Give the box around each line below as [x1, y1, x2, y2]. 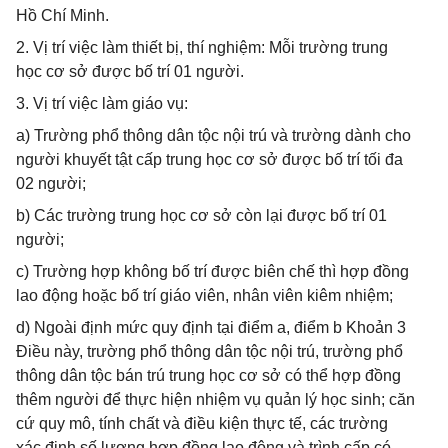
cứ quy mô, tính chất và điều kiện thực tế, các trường [16, 415, 388, 432]
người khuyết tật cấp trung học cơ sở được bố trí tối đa [16, 151, 403, 168]
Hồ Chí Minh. [16, 7, 109, 24]
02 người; [16, 175, 86, 192]
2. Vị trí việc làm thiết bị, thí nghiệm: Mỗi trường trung [16, 39, 388, 56]
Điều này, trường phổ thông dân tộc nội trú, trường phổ [16, 343, 403, 360]
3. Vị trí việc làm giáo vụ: [16, 95, 188, 112]
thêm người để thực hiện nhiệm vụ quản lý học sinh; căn [16, 391, 415, 408]
